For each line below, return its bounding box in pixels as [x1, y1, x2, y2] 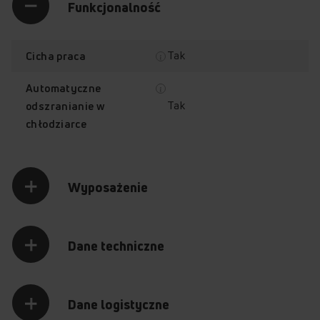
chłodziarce [26, 116, 87, 131]
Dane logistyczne [68, 295, 169, 313]
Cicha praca [26, 49, 86, 63]
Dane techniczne [68, 236, 164, 254]
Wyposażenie [68, 178, 148, 196]
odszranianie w [26, 99, 105, 113]
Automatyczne [26, 81, 101, 95]
